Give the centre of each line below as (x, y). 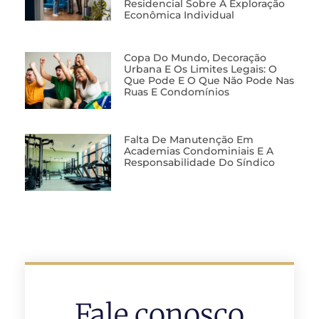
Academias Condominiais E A (198, 151)
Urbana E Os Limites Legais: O (200, 69)
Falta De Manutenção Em (188, 139)
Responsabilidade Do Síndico (199, 162)
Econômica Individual (179, 15)
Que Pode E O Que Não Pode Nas (209, 80)
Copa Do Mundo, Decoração (195, 57)
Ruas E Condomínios (176, 91)
